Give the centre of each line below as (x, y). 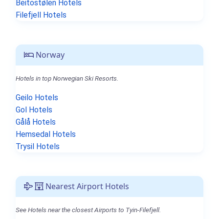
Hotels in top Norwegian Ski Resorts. (67, 78)
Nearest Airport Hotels (86, 186)
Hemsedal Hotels (46, 134)
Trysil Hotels (38, 146)
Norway (49, 55)
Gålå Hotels (36, 122)
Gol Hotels (34, 109)
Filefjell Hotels (41, 15)
